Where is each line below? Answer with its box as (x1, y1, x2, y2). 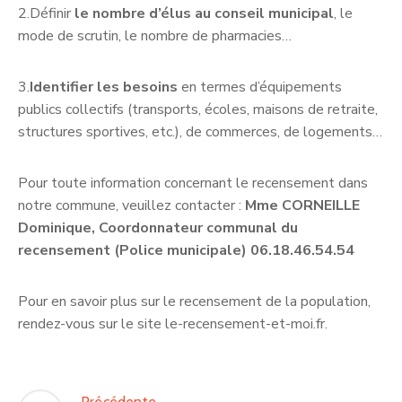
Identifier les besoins (30, 77, 181, 98)
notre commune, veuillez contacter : (18, 196, 245, 216)
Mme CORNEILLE (245, 196, 360, 216)
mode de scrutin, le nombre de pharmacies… (18, 26, 292, 47)
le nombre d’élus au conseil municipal (74, 4, 334, 24)
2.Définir (18, 4, 74, 24)
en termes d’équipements (181, 77, 342, 98)
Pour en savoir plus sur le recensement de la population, (18, 292, 371, 312)
